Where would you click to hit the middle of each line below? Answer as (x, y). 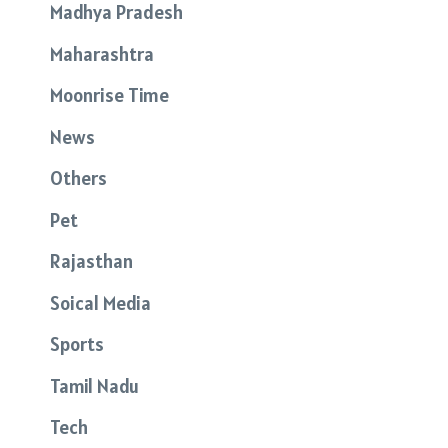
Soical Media (100, 302)
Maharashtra (102, 53)
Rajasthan (91, 261)
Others (78, 178)
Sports (77, 344)
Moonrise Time (109, 95)
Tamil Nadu (94, 385)
